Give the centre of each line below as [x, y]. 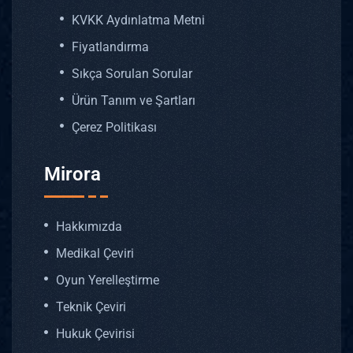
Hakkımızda [89, 226]
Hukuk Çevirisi [95, 333]
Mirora [72, 174]
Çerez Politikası [114, 128]
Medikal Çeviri [95, 253]
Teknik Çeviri [91, 307]
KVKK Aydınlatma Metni [138, 20]
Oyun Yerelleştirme [108, 280]
